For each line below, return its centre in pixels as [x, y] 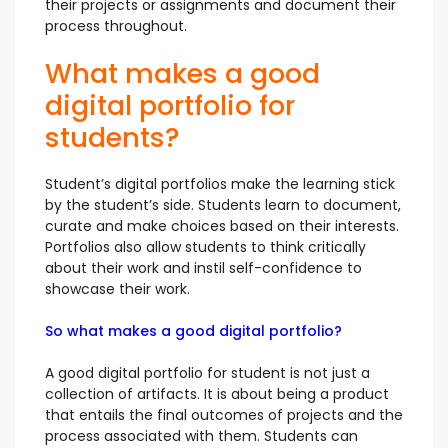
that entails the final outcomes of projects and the [224, 415]
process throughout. [116, 26]
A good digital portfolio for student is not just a [207, 373]
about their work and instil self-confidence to [203, 268]
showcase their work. [117, 289]
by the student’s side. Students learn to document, [223, 205]
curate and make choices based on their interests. [222, 226]
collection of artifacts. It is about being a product [217, 394]
